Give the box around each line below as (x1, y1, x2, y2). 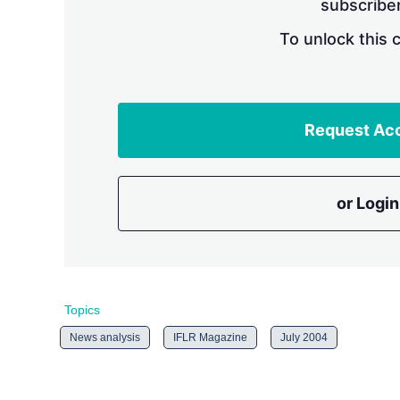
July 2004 (280, 331, 328, 344)
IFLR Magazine (173, 331, 247, 344)
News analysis (70, 331, 140, 344)
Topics (64, 303, 100, 317)
